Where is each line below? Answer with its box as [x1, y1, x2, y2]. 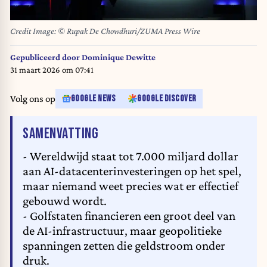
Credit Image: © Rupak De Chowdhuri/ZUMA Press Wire [10, 26, 200, 36]
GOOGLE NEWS [70, 94, 116, 104]
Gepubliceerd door [10, 52, 82, 62]
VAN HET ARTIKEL [98, 123, 182, 142]
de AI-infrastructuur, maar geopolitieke [23, 223, 222, 238]
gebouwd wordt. [23, 194, 107, 209]
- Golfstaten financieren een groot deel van [23, 209, 235, 223]
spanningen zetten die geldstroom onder [23, 238, 225, 253]
